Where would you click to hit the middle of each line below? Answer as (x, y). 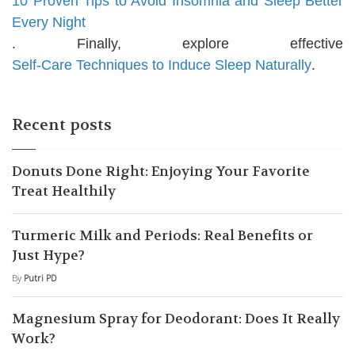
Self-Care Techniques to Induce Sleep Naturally (162, 65)
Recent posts (62, 124)
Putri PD (40, 277)
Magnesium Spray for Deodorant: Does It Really (176, 318)
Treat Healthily (64, 191)
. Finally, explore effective (177, 43)
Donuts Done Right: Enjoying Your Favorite (161, 171)
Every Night (49, 22)
